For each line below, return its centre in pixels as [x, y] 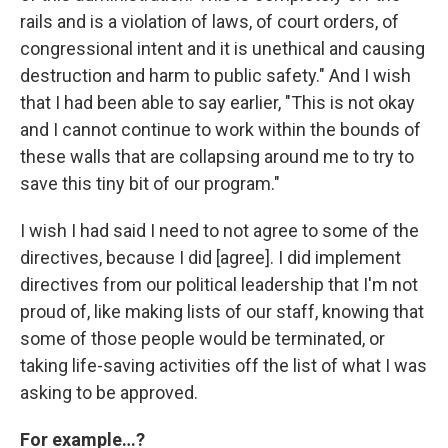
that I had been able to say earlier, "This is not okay [217, 102]
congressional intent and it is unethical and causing [222, 48]
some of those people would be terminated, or [202, 338]
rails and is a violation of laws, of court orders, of [209, 21]
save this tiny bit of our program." [150, 183]
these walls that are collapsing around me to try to [217, 156]
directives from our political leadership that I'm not [219, 284]
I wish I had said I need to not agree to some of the [219, 230]
